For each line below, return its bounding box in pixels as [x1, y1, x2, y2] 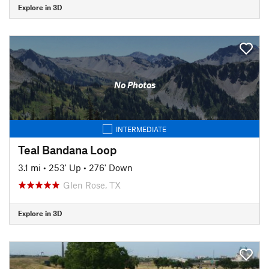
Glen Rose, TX [63, 179, 121, 190]
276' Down [89, 162, 133, 173]
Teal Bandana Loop [18, 142, 116, 157]
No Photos [113, 79, 156, 90]
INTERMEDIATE [116, 124, 166, 133]
